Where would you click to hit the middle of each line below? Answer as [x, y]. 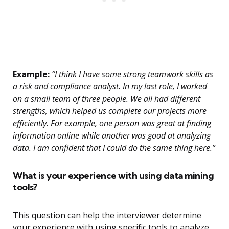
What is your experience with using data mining [113, 176]
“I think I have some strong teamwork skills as [131, 74]
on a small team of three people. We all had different [107, 99]
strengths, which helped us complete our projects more [110, 111]
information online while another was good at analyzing [112, 136]
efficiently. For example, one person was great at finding [112, 123]
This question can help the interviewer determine [107, 215]
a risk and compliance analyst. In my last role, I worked [110, 87]
